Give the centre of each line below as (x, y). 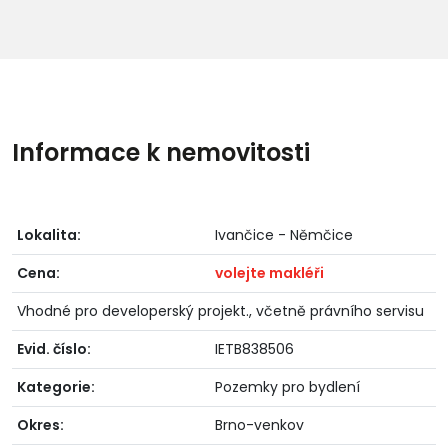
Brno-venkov (259, 424)
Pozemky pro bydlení (287, 386)
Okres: (40, 424)
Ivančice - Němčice (284, 234)
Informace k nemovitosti (161, 152)
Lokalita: (49, 234)
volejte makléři (269, 272)
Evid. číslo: (54, 348)
